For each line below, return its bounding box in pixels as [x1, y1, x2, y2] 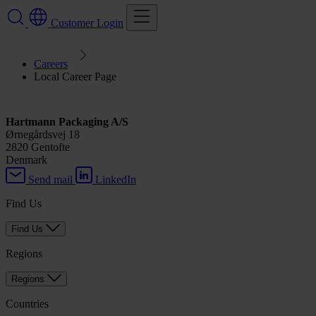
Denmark [6, 153, 47, 166]
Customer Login [51, 16, 123, 29]
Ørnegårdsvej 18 [6, 128, 80, 140]
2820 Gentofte [6, 140, 70, 153]
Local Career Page [34, 70, 116, 83]
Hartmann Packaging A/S [6, 115, 128, 128]
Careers [34, 57, 68, 70]
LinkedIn [95, 173, 136, 186]
